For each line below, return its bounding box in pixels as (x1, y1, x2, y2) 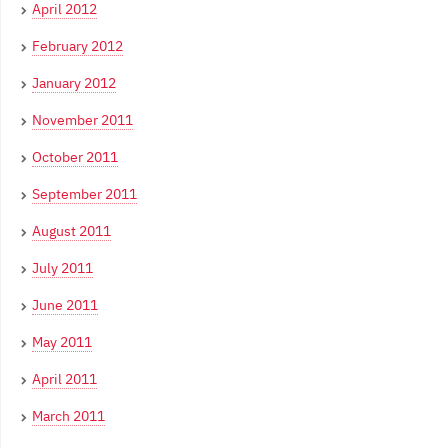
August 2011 (32, 222, 111, 241)
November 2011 (32, 111, 133, 130)
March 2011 (32, 407, 105, 426)
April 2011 (32, 370, 97, 389)
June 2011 (32, 296, 98, 315)
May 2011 (32, 333, 92, 352)
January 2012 (32, 74, 116, 93)
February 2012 (32, 37, 123, 56)
